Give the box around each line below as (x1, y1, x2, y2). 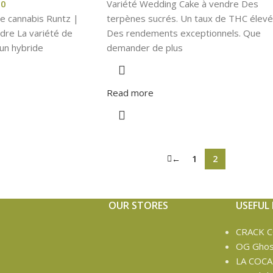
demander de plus (106, 41, 183, 54)
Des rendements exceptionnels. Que (106, 26, 261, 39)
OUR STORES (108, 198, 168, 212)
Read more (106, 86, 154, 99)
